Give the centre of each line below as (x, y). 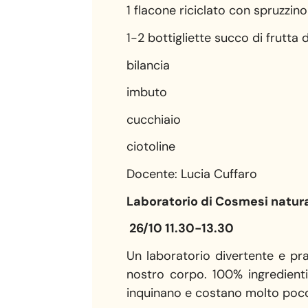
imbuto (147, 92)
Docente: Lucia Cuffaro (192, 174)
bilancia (148, 65)
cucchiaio (154, 119)
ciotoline (151, 147)
